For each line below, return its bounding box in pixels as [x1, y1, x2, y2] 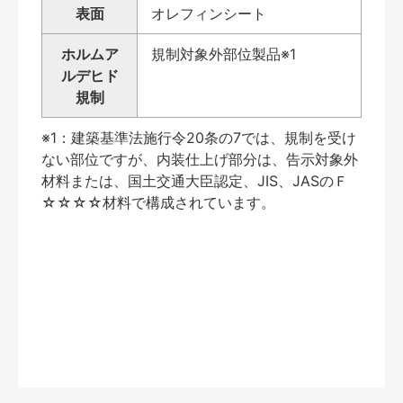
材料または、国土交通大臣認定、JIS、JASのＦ [41, 171, 348, 190]
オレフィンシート [151, 4, 266, 22]
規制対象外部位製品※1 [151, 44, 296, 63]
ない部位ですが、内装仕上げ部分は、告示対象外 [41, 149, 358, 168]
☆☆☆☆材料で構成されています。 [41, 193, 275, 211]
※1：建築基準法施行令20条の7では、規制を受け [41, 128, 356, 147]
